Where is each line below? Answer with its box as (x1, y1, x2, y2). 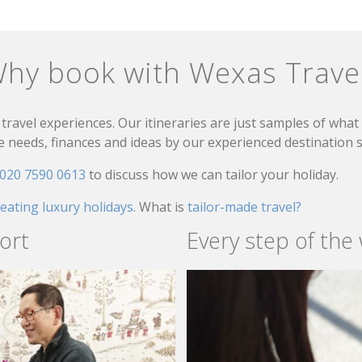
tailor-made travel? (187, 197, 301, 216)
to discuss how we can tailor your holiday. (89, 165, 339, 183)
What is (139, 197, 187, 216)
